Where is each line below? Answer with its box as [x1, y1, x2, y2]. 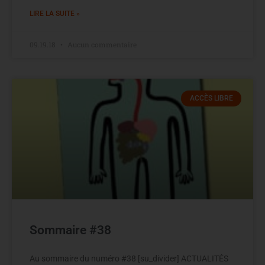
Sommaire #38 [30, 223, 111, 238]
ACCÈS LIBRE [189, 94, 233, 103]
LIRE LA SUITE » [30, 9, 80, 18]
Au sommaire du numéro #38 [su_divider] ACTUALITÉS [30, 254, 228, 264]
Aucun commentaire [66, 40, 137, 50]
